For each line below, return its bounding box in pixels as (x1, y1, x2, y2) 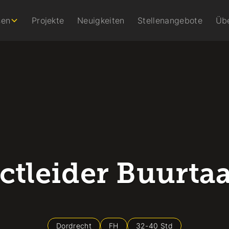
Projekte (31, 15, 64, 26)
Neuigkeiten (77, 15, 125, 26)
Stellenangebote (138, 15, 202, 26)
